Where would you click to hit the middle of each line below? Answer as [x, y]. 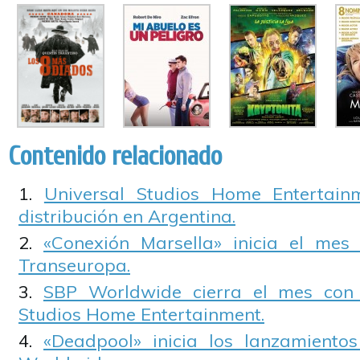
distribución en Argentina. [127, 216]
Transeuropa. [74, 265]
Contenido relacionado [115, 156]
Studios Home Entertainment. [141, 314]
